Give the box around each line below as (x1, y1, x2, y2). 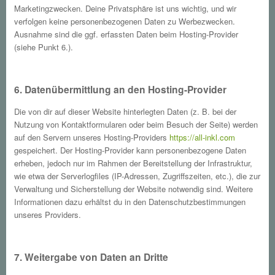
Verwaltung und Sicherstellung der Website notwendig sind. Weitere (14, 182, 254, 195)
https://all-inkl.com (169, 131, 236, 143)
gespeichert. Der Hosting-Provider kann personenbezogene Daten (14, 144, 247, 156)
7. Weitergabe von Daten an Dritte (14, 249, 169, 264)
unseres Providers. (14, 208, 82, 220)
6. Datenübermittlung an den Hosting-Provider (14, 82, 227, 97)
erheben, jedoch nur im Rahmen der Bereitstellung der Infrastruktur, (14, 157, 253, 169)
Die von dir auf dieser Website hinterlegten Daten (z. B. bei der (14, 105, 237, 117)
